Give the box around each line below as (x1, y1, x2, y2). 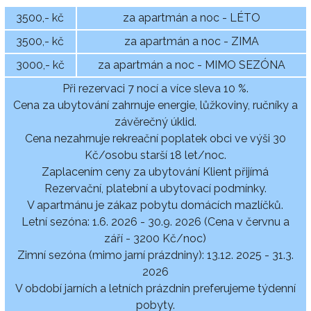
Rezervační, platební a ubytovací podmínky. (44, 181, 267, 195)
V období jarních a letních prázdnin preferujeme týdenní (15, 281, 296, 295)
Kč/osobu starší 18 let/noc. (84, 148, 226, 162)
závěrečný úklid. (114, 115, 196, 128)
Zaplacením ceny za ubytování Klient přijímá (42, 165, 269, 178)
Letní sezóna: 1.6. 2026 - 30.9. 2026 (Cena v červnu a (21, 215, 289, 228)
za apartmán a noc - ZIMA (124, 34, 259, 48)
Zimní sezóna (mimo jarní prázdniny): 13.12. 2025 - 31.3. (17, 248, 294, 262)
